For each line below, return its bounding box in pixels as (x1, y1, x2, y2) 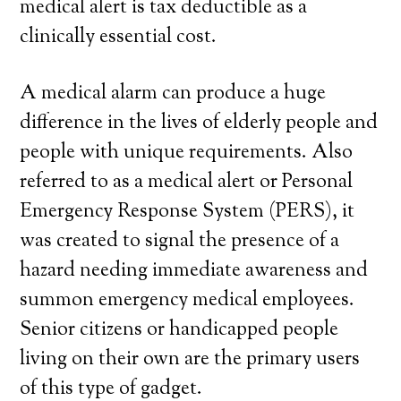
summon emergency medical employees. (20, 286, 355, 315)
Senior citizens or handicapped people (20, 316, 339, 345)
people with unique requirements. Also (20, 139, 354, 167)
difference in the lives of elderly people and (20, 109, 379, 138)
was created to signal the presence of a (20, 227, 340, 256)
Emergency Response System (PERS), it (20, 198, 355, 226)
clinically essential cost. (20, 23, 218, 52)
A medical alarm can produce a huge (20, 80, 327, 108)
